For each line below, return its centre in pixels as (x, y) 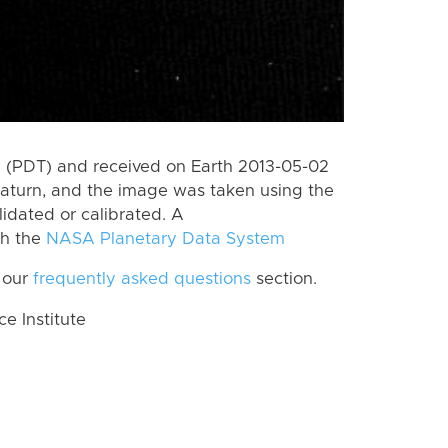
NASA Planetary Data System (165, 238)
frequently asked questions (142, 279)
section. (284, 279)
